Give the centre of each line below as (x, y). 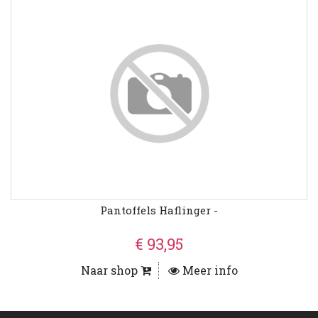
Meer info (208, 270)
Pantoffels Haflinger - (159, 210)
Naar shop (110, 270)
